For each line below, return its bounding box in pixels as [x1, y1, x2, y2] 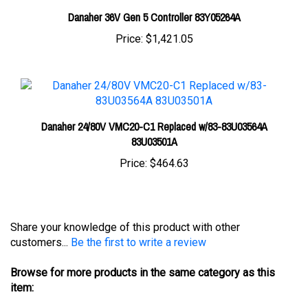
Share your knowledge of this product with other [10, 199, 240, 213]
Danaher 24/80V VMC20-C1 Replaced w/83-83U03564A [41, 98, 267, 113]
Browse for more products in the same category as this [10, 245, 275, 258]
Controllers [10, 290, 63, 304]
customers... [10, 214, 71, 228]
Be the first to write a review [71, 214, 206, 228]
